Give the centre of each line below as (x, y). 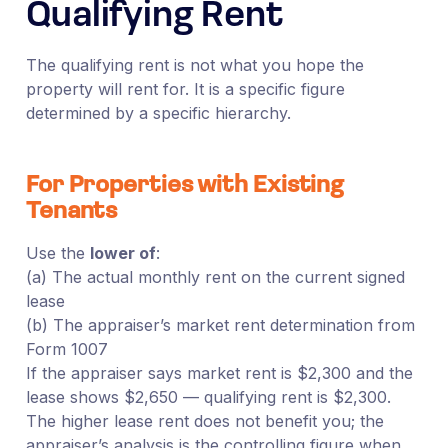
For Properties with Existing (184, 185)
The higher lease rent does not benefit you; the (204, 420)
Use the (57, 252)
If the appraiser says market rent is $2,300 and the (219, 372)
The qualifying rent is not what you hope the (194, 64)
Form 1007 (66, 348)
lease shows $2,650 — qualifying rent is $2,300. (208, 396)
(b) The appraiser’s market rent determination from (220, 324)
